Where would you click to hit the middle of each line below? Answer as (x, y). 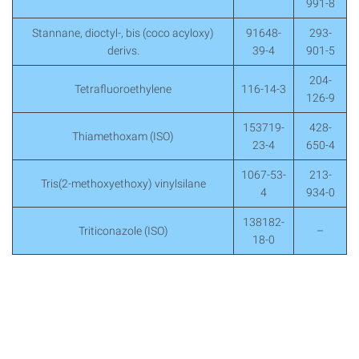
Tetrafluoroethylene (123, 89)
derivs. (123, 51)
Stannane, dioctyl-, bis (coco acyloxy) (123, 33)
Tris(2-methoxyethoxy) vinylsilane (123, 184)
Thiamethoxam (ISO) (123, 137)
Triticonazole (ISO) (123, 231)
